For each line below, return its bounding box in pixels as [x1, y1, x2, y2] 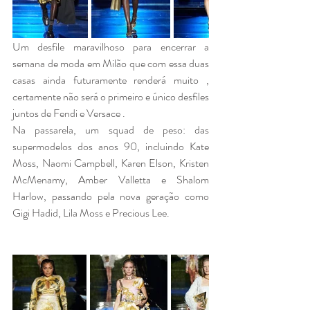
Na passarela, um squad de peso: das [12, 121, 209, 138]
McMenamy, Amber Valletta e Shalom [12, 171, 209, 188]
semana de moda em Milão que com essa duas [12, 55, 209, 71]
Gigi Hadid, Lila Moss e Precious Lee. [12, 204, 170, 221]
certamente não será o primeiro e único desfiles [12, 88, 209, 104]
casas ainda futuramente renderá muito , [12, 71, 209, 88]
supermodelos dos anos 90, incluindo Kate [12, 138, 209, 154]
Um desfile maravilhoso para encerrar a [12, 38, 209, 55]
